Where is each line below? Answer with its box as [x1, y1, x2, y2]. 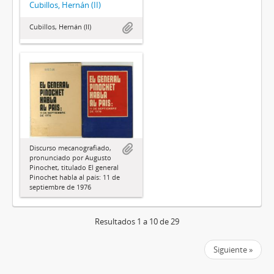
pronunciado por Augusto [29, 153, 111, 163]
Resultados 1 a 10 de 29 [95, 216, 179, 228]
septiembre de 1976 [29, 182, 91, 192]
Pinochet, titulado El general [29, 163, 119, 172]
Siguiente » [213, 244, 253, 256]
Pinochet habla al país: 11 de [29, 172, 120, 182]
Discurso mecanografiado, [29, 143, 111, 153]
